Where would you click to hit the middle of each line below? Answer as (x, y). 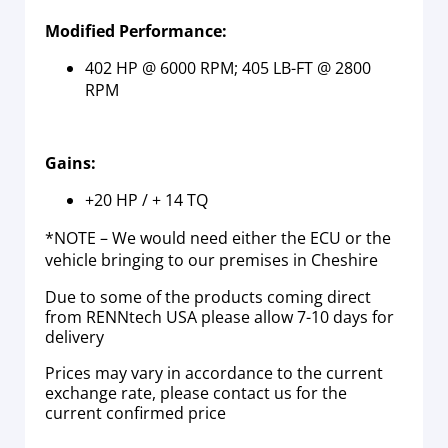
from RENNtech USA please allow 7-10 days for (219, 316)
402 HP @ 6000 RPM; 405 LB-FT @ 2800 (228, 67)
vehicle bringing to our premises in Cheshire (211, 259)
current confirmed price (135, 412)
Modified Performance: (136, 30)
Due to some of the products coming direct (208, 296)
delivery (74, 336)
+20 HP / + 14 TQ (146, 199)
